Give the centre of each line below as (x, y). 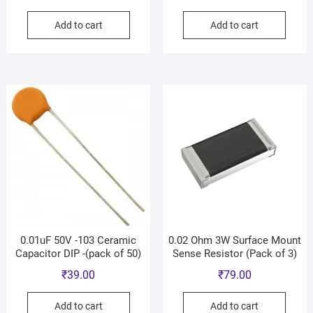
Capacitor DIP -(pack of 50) (79, 254)
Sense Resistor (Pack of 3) (234, 254)
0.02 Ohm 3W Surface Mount (234, 240)
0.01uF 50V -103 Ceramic (79, 240)
